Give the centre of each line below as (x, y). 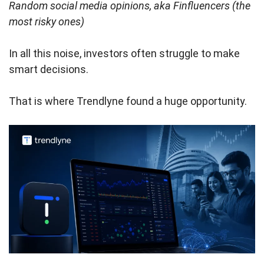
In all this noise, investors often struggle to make (124, 53)
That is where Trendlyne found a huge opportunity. (128, 101)
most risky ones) (47, 22)
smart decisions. (49, 69)
